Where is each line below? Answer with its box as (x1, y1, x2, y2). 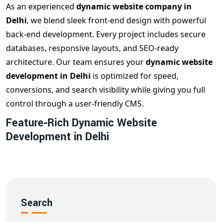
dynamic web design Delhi (23, 147, 128, 159)
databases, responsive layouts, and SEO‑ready (6, 43, 178, 54)
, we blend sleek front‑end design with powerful (27, 15, 206, 26)
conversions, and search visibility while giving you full (6, 84, 205, 96)
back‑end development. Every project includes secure (6, 29, 206, 40)
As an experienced (6, 1, 76, 12)
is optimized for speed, (93, 70, 178, 82)
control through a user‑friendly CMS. (6, 98, 144, 110)
